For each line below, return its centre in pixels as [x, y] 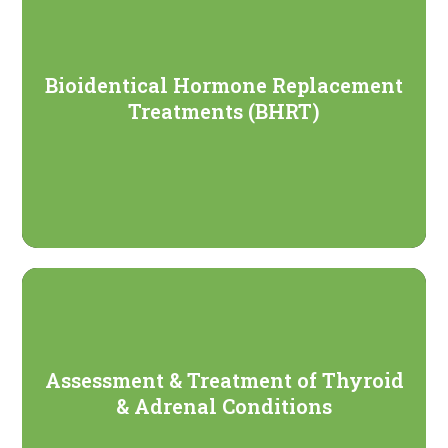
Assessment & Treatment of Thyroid [224, 380]
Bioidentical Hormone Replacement [224, 85]
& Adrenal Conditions [224, 406]
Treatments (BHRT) [224, 111]
